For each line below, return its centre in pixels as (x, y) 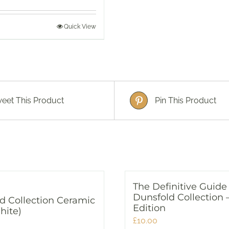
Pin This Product (186, 100)
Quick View (80, 27)
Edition (149, 208)
